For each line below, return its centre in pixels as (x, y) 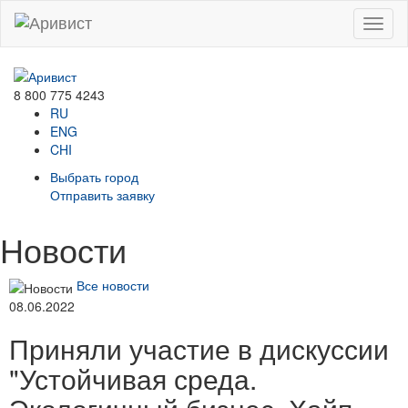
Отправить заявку (102, 195)
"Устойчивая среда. (133, 378)
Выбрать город (94, 177)
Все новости (113, 286)
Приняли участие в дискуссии (199, 348)
